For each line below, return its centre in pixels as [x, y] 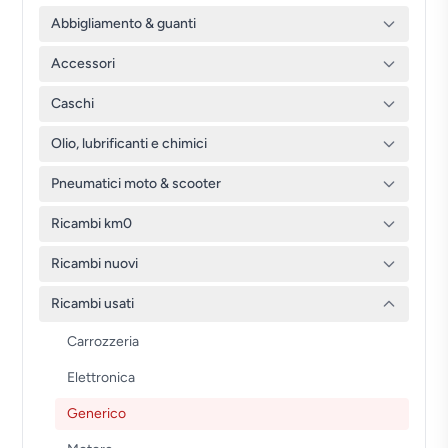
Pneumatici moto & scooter [136, 183]
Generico [97, 413]
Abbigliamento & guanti [124, 23]
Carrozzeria [103, 341]
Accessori [83, 63]
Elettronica [101, 377]
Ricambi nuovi [95, 263]
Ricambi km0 [92, 223]
